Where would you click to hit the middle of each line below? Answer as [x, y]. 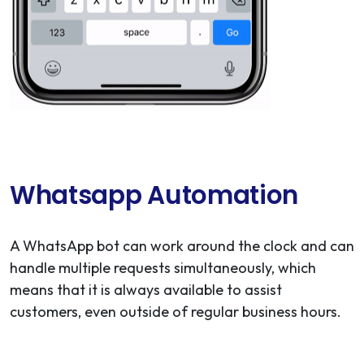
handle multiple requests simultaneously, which [163, 267]
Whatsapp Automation [154, 195]
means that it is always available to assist [146, 289]
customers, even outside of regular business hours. [175, 311]
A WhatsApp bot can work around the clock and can [182, 245]
